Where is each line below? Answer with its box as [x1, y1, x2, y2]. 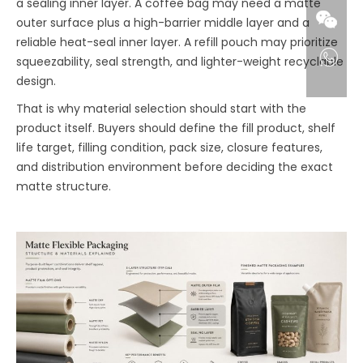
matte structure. [16, 177, 112, 194]
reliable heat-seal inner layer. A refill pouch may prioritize [16, 33, 339, 50]
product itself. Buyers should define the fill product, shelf [16, 119, 336, 136]
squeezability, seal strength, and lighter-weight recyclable [16, 53, 344, 70]
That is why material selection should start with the [16, 100, 307, 117]
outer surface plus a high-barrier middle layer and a [16, 14, 310, 31]
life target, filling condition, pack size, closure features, [16, 139, 323, 156]
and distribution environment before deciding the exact [16, 158, 334, 175]
